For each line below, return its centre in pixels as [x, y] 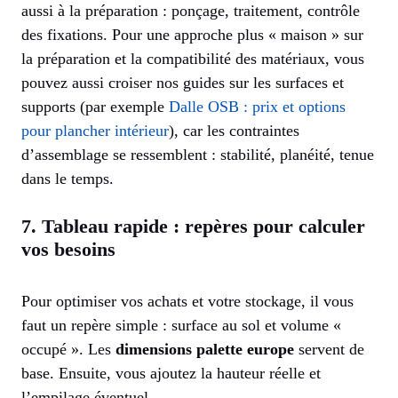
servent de [329, 350]
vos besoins [68, 250]
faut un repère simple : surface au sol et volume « [181, 326]
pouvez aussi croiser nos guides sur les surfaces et [183, 83]
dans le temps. [68, 179]
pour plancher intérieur [95, 131]
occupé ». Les [68, 350]
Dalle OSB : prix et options [257, 107]
